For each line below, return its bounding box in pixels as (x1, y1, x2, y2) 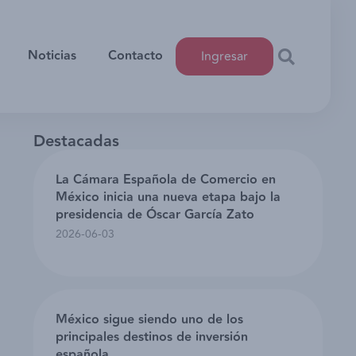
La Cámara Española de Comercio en (56, 170, 276, 191)
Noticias (28, 46, 76, 67)
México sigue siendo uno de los (56, 310, 243, 331)
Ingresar (201, 47, 248, 67)
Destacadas (33, 129, 119, 155)
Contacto (108, 46, 163, 67)
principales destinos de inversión (56, 327, 248, 348)
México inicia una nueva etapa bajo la (56, 188, 281, 208)
